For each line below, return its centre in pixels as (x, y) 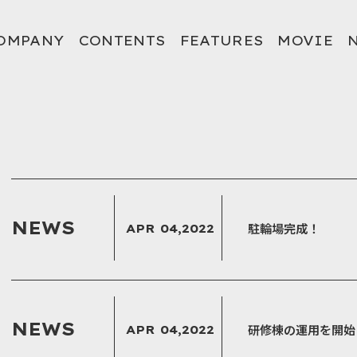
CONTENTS (122, 40)
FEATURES (222, 40)
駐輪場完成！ (284, 228)
